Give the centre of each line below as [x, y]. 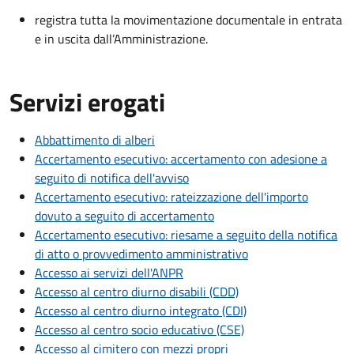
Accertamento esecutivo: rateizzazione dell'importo [171, 197]
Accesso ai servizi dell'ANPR [109, 273]
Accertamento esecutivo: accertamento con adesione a [181, 159]
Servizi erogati [87, 102]
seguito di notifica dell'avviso [112, 178]
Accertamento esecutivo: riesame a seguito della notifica [186, 235]
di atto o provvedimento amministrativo [141, 254]
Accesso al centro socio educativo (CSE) [139, 330]
